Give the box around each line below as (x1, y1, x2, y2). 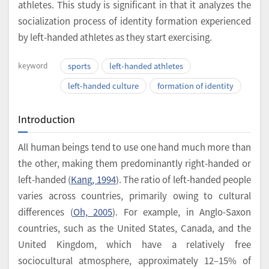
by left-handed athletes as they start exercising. (18, 31, 212, 44)
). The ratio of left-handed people (115, 173, 252, 186)
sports (68, 60, 91, 72)
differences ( (18, 205, 73, 219)
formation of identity (157, 80, 234, 92)
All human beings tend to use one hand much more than (18, 141, 251, 154)
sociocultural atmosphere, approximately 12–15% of (18, 254, 251, 267)
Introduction (18, 112, 75, 127)
